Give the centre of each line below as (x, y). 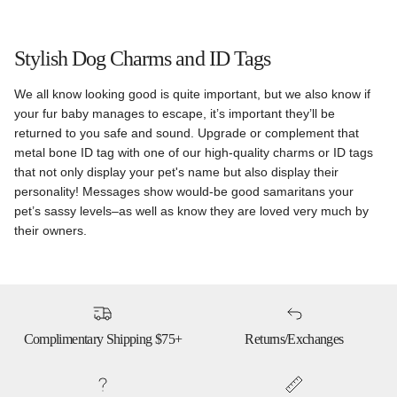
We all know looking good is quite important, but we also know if (192, 94)
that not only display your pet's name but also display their (176, 172)
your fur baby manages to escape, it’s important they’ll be (175, 114)
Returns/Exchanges (294, 339)
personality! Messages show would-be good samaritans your (184, 192)
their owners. (51, 231)
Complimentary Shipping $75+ (103, 339)
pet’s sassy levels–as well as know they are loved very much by (191, 211)
